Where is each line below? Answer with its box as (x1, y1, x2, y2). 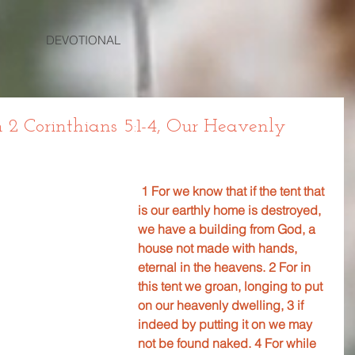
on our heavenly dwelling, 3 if (138, 297, 307, 313)
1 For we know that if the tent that (141, 183, 327, 199)
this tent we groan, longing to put (138, 278, 326, 294)
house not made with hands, (138, 240, 300, 256)
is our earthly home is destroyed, (138, 202, 324, 218)
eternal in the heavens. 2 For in (138, 259, 314, 275)
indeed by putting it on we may (138, 316, 315, 332)
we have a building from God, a (138, 221, 319, 237)
